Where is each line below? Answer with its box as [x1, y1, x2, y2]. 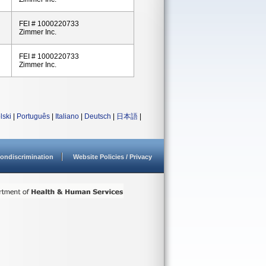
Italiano [55, 112, 79, 121]
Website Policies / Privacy [73, 153, 152, 160]
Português [17, 112, 50, 121]
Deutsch [84, 112, 111, 121]
